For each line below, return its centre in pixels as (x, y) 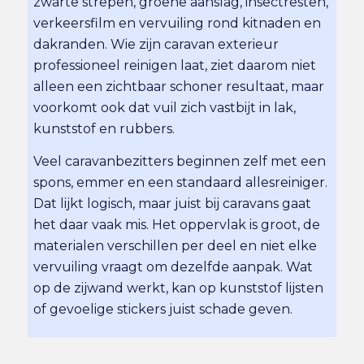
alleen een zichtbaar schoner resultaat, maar (179, 87)
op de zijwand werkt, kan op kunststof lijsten (179, 288)
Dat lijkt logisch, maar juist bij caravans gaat (173, 203)
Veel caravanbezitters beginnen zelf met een (180, 161)
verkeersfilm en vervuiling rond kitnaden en (178, 24)
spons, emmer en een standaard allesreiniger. (181, 182)
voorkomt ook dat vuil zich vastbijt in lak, (165, 108)
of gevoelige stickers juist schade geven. (163, 309)
